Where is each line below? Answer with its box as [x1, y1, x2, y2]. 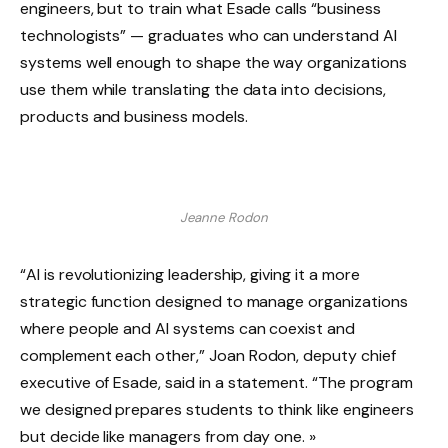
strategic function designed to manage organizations [20, 291, 408, 313]
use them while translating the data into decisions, [20, 78, 386, 100]
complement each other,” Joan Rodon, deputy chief [20, 345, 396, 367]
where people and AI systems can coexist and [20, 318, 355, 340]
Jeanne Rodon [180, 209, 268, 227]
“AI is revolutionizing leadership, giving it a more [20, 264, 360, 286]
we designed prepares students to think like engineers [20, 399, 414, 421]
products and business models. [20, 105, 248, 127]
